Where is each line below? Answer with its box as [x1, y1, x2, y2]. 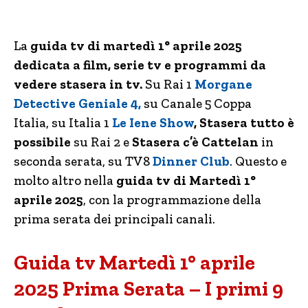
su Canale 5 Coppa [144, 96, 252, 111]
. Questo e [230, 153, 287, 169]
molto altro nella [14, 173, 116, 188]
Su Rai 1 [145, 76, 195, 92]
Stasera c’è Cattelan [132, 134, 258, 150]
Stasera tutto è [199, 115, 294, 131]
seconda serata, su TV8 [14, 153, 153, 169]
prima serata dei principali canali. [14, 211, 215, 227]
